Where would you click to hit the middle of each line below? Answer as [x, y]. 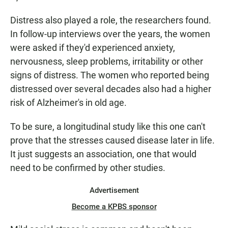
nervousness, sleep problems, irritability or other [107, 61]
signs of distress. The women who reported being [110, 75]
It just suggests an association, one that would [103, 154]
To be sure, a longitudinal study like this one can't [108, 126]
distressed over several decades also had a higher [111, 89]
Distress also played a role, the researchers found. [111, 20]
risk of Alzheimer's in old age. [68, 103]
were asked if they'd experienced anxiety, [93, 48]
